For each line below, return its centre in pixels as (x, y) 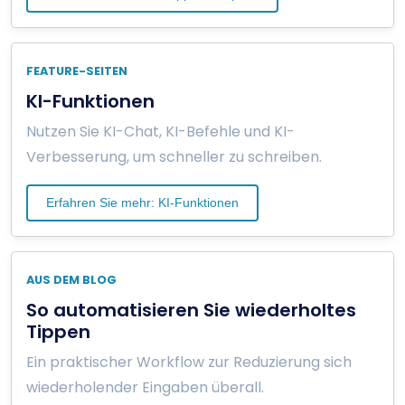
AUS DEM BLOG (71, 279)
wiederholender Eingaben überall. (145, 387)
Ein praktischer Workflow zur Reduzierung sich (189, 362)
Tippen (58, 331)
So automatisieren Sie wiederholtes (191, 310)
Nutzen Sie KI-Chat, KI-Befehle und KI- (160, 131)
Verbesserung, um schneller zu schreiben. (174, 156)
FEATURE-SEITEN (77, 71)
